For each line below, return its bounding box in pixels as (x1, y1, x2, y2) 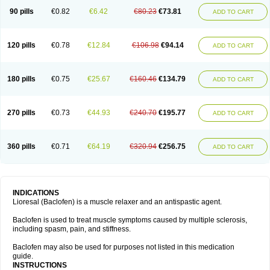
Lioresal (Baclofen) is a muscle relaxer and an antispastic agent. (13, 198, 222, 206)
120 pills (7, 41, 36, 49)
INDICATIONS (13, 189, 59, 197)
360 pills (7, 142, 36, 151)
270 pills (7, 108, 36, 117)
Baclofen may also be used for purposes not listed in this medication (13, 243, 234, 251)
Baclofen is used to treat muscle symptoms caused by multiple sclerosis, (13, 216, 247, 224)
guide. (13, 252, 33, 260)
